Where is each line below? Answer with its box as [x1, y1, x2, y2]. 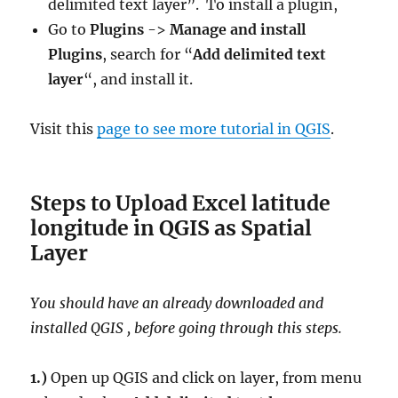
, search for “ [102, 45, 194, 64]
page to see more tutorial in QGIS [97, 120, 331, 139]
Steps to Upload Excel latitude [30, 190, 331, 217]
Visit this [30, 120, 98, 139]
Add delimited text [193, 45, 327, 64]
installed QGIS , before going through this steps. [30, 319, 346, 338]
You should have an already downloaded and [30, 294, 324, 313]
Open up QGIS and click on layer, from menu [47, 369, 362, 387]
